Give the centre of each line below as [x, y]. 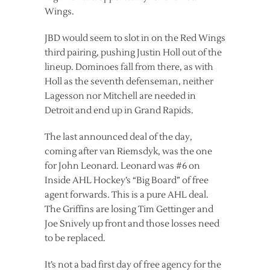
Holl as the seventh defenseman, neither [129, 81]
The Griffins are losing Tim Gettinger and [129, 209]
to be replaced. [75, 238]
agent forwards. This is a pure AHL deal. [127, 195]
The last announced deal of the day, [118, 137]
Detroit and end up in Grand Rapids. [119, 110]
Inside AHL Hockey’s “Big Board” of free [127, 180]
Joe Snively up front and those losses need [132, 224]
